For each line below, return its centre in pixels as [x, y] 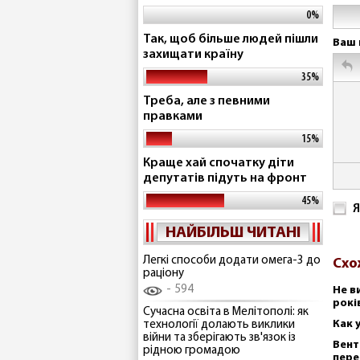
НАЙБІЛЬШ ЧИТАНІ [233, 233]
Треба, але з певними [207, 101]
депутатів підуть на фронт [225, 178]
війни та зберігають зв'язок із [219, 337]
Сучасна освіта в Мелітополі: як [226, 312]
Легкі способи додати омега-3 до [232, 261]
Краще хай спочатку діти [219, 163]
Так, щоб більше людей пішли [231, 39]
